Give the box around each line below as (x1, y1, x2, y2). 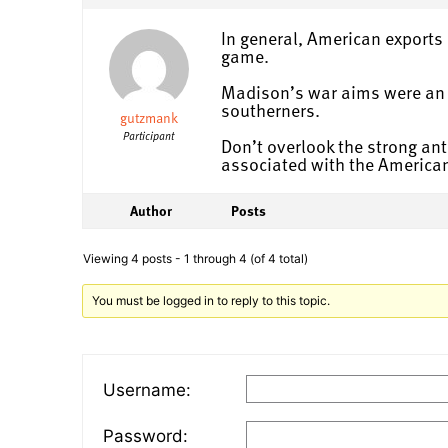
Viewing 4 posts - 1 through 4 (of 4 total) (83, 250, 308, 266)
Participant (123, 126, 174, 144)
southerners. (221, 95, 320, 123)
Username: (103, 380, 191, 401)
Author (130, 199, 172, 221)
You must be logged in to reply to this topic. (92, 292, 331, 308)
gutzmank (119, 106, 178, 128)
